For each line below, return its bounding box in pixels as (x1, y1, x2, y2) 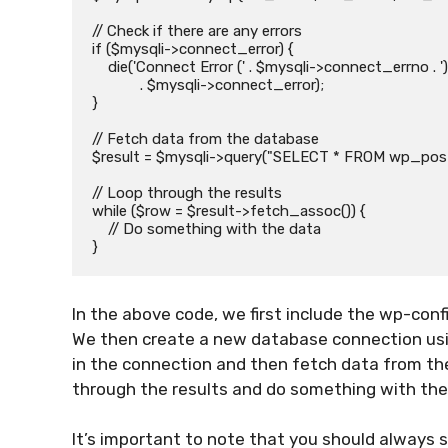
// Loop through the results (92, 184, 282, 203)
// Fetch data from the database (92, 130, 319, 149)
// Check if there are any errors (92, 22, 302, 41)
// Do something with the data (92, 220, 108, 239)
